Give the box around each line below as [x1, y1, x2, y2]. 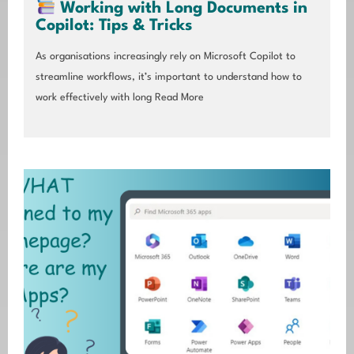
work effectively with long [36, 92, 152, 103]
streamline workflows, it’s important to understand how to [36, 71, 302, 82]
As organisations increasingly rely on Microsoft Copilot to [36, 51, 296, 62]
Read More [152, 92, 204, 103]
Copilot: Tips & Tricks [36, 17, 192, 34]
